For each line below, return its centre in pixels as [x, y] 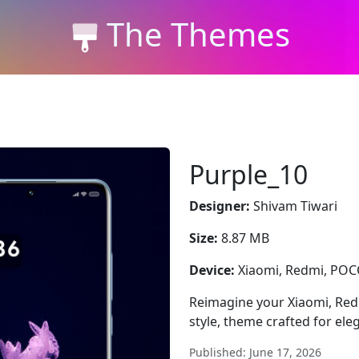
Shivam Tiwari [294, 206]
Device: [212, 270]
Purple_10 [248, 174]
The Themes [198, 34]
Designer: [220, 206]
